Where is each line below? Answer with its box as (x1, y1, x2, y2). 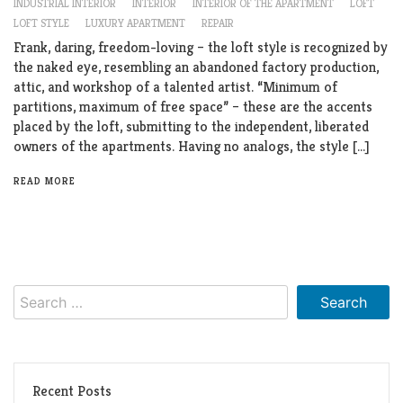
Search (13, 284, 55, 304)
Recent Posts (32, 381, 112, 401)
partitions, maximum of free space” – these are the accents (13, 97, 372, 117)
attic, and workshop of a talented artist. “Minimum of (13, 77, 337, 97)
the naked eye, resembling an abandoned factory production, (13, 58, 379, 77)
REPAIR (201, 16, 234, 31)
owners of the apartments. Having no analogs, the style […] (13, 137, 370, 157)
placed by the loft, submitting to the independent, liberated (13, 117, 369, 137)
